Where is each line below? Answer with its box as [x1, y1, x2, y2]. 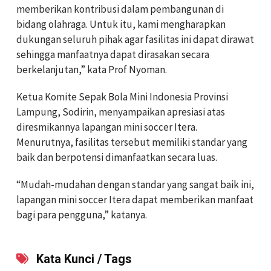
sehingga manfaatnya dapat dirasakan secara [16, 48, 209, 62]
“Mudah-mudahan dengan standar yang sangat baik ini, [16, 178, 254, 192]
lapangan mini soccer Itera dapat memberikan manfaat [16, 193, 253, 207]
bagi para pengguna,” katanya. [16, 208, 147, 222]
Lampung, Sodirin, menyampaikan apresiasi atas [16, 105, 225, 119]
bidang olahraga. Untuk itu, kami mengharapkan [16, 18, 226, 31]
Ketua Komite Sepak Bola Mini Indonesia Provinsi [16, 90, 228, 104]
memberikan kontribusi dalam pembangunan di [16, 2, 224, 16]
